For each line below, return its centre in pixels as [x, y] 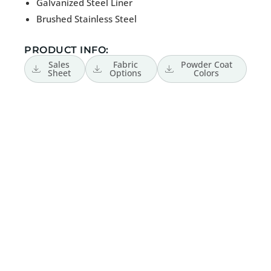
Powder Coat [206, 65]
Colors [207, 73]
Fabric [126, 65]
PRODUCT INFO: [67, 50]
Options [126, 73]
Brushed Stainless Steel [87, 19]
